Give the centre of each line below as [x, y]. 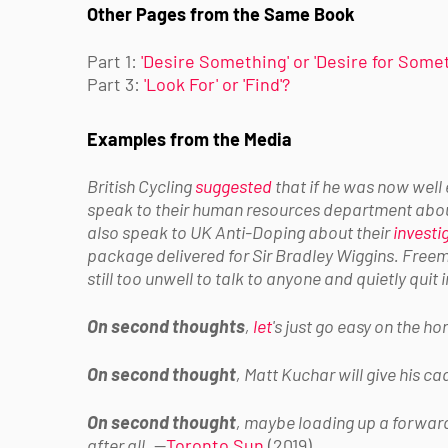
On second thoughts [166, 325]
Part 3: [115, 83]
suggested [233, 185]
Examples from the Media [189, 138]
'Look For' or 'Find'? [217, 83]
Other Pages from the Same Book [221, 13]
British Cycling [141, 185]
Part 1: [114, 60]
